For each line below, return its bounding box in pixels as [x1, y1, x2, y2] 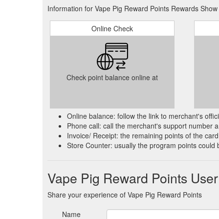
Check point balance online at [66, 72, 158, 82]
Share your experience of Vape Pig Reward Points [47, 190, 202, 199]
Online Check [91, 23, 133, 33]
